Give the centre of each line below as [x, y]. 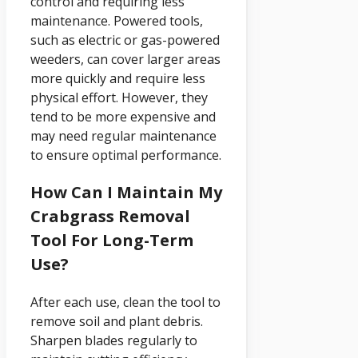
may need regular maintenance [123, 136]
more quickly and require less [118, 79]
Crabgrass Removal [110, 217]
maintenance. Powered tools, [117, 21]
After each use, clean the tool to [125, 302]
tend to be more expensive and [123, 117]
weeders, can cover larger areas [125, 60]
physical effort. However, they [119, 98]
